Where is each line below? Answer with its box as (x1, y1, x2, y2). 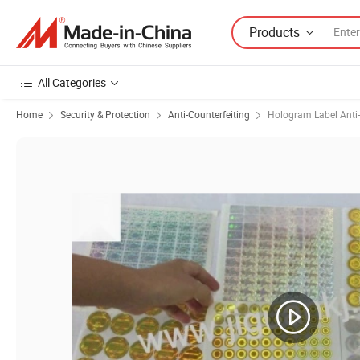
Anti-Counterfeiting (168, 108, 250, 121)
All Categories (38, 75, 106, 90)
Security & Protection (60, 108, 150, 121)
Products (249, 22, 300, 41)
